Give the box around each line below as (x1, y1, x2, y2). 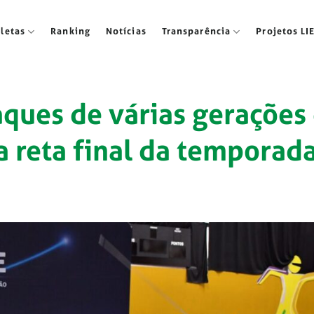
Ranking (50, 25, 90, 37)
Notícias (105, 25, 146, 37)
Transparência (161, 25, 231, 37)
